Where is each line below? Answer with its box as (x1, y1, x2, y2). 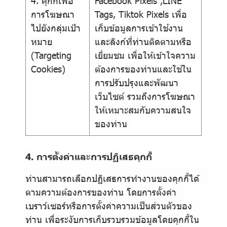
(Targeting (31, 49, 71, 61)
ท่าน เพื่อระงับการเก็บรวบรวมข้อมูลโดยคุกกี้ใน (25, 213, 199, 225)
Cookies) (31, 63, 65, 74)
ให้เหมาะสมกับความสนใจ (95, 104, 191, 116)
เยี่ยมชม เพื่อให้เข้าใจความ (95, 49, 196, 61)
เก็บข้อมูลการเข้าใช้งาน (95, 22, 183, 33)
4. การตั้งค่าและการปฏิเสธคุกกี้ (25, 150, 152, 162)
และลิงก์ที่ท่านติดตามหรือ (95, 35, 192, 47)
